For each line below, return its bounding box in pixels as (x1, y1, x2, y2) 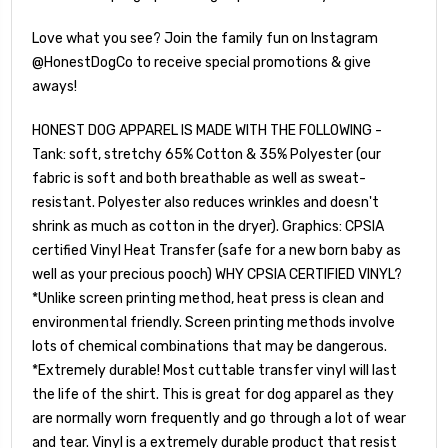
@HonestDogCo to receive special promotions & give (32, 54, 371, 72)
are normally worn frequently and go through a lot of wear (32, 410, 406, 428)
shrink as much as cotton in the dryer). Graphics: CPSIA (32, 218, 384, 236)
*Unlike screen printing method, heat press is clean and (32, 290, 384, 308)
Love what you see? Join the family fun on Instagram (32, 30, 378, 48)
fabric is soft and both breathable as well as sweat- (32, 170, 366, 188)
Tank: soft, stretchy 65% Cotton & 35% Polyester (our (32, 146, 381, 164)
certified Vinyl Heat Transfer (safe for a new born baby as (32, 242, 401, 260)
